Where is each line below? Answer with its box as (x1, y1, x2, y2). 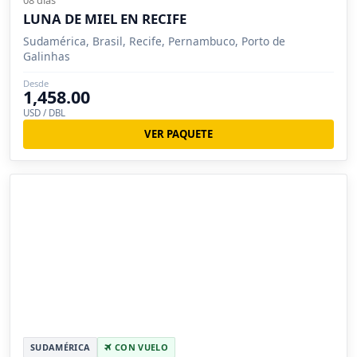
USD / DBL (23, 107, 65, 120)
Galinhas (23, 49, 70, 65)
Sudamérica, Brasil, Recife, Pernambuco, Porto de (23, 33, 285, 49)
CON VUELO (112, 341, 168, 353)
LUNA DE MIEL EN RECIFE (23, 10, 186, 29)
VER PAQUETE (144, 127, 213, 142)
